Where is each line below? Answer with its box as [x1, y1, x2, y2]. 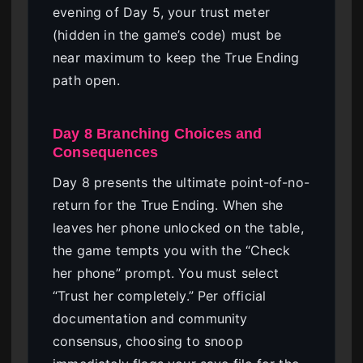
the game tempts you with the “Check [53, 242, 291, 259]
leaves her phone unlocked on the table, [53, 220, 304, 237]
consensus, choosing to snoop [53, 333, 243, 350]
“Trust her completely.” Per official [53, 288, 267, 305]
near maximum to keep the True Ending [53, 49, 300, 66]
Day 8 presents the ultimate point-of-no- [53, 174, 310, 191]
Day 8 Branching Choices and [53, 124, 263, 142]
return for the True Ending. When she [53, 197, 284, 214]
